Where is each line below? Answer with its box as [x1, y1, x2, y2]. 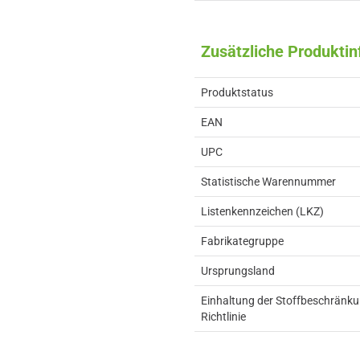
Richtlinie [201, 310, 246, 323]
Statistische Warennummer [201, 175, 336, 188]
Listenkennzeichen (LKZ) [201, 205, 324, 218]
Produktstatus [201, 86, 273, 99]
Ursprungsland [201, 264, 275, 277]
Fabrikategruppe [201, 235, 284, 247]
